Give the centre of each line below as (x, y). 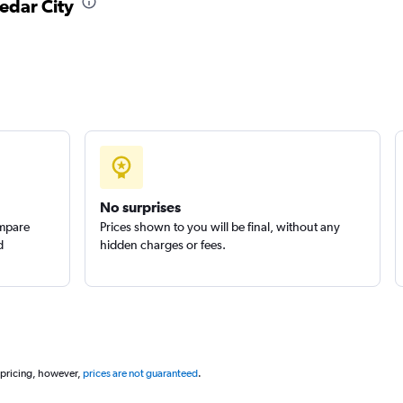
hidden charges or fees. (162, 245)
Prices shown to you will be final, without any (219, 227)
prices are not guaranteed (140, 373)
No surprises (140, 207)
